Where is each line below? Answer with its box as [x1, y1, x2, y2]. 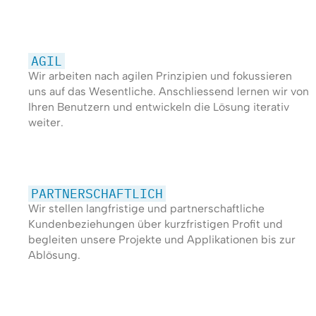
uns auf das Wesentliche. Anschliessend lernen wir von [28, 85, 309, 99]
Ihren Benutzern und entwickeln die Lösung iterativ [28, 100, 289, 114]
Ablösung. [28, 248, 80, 262]
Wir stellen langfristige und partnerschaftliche [28, 202, 265, 216]
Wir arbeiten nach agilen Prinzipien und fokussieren [28, 69, 292, 83]
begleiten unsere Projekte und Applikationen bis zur [28, 233, 296, 247]
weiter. [28, 116, 63, 130]
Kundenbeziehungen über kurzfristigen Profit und [28, 217, 283, 231]
